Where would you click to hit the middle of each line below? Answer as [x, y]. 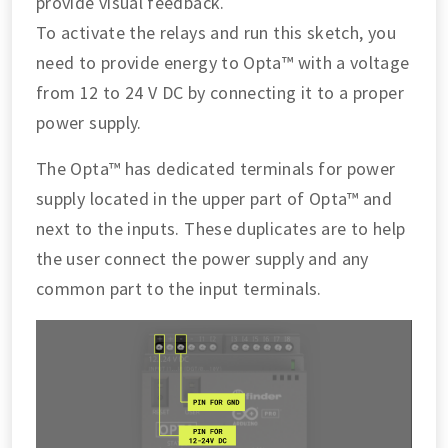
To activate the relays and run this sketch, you [216, 32]
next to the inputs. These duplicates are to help [221, 228]
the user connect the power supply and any [202, 258]
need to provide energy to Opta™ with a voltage [223, 62]
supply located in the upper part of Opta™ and [214, 198]
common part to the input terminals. [179, 288]
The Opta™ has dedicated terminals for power [216, 168]
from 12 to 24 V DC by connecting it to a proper [220, 92]
